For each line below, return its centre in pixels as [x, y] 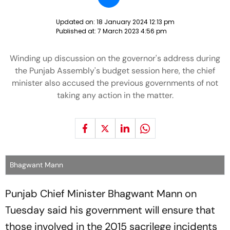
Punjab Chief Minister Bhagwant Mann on [101, 194]
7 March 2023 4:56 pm [132, 31]
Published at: [76, 31]
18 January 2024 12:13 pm [135, 22]
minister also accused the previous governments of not [115, 83]
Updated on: [76, 22]
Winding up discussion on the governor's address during [115, 58]
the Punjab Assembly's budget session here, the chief [115, 71]
